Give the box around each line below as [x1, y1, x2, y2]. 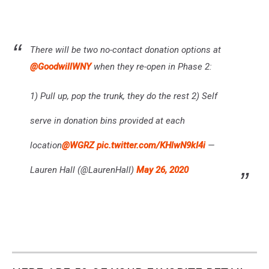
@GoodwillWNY [30, 61, 91, 73]
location [30, 140, 62, 151]
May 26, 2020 [136, 165, 189, 176]
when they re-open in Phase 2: [91, 61, 212, 73]
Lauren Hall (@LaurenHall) [30, 165, 136, 176]
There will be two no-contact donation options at [30, 44, 221, 56]
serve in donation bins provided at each [30, 115, 185, 127]
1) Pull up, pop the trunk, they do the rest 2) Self [30, 91, 217, 102]
